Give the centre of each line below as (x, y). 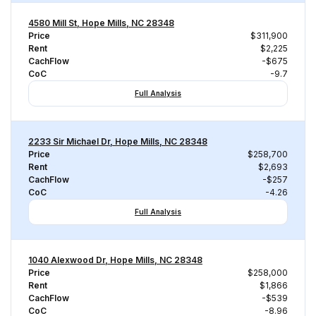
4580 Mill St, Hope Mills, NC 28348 (101, 23)
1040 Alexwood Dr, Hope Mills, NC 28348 (115, 260)
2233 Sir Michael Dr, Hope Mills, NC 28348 (118, 141)
